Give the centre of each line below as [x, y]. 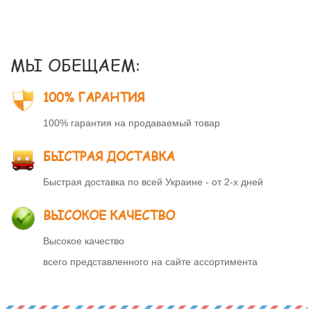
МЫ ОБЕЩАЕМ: [75, 65]
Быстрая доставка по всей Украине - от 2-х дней [153, 182]
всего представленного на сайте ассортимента [150, 262]
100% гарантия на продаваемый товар [132, 123]
